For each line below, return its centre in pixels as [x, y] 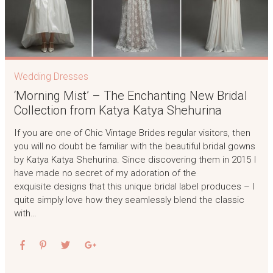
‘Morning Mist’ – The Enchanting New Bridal [130, 95]
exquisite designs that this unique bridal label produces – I [134, 187]
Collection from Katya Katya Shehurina [118, 110]
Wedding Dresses [51, 76]
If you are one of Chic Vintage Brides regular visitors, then [132, 133]
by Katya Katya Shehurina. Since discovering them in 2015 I [135, 160]
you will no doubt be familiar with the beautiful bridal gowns [134, 147]
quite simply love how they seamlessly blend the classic [129, 200]
